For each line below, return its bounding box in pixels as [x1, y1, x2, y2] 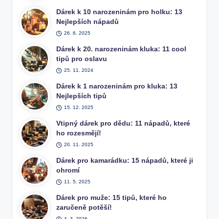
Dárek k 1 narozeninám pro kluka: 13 [56, 83, 178, 90]
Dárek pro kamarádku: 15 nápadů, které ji [56, 157, 194, 165]
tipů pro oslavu [56, 55, 108, 63]
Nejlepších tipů [56, 92, 107, 100]
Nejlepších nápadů [56, 18, 119, 26]
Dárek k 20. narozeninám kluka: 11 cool [56, 45, 187, 53]
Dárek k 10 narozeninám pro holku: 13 [56, 8, 183, 16]
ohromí [56, 167, 80, 175]
